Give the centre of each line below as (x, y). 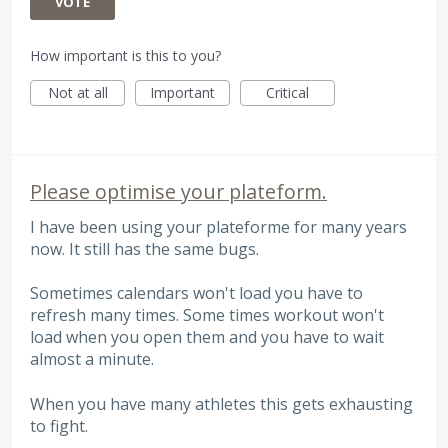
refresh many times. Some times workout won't (207, 315)
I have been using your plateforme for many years (218, 226)
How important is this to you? (125, 55)
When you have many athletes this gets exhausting (221, 403)
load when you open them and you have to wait (207, 337)
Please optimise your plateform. (178, 191)
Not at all (77, 92)
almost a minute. (92, 359)
